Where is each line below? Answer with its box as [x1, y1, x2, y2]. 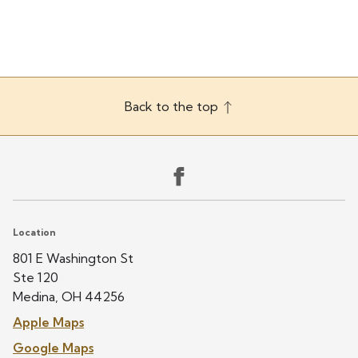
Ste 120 [13, 269, 58, 285]
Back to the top [124, 98, 221, 114]
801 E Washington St [13, 250, 133, 266]
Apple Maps [13, 314, 84, 330]
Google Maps [13, 340, 93, 356]
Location [13, 226, 56, 238]
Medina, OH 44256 [13, 288, 125, 304]
